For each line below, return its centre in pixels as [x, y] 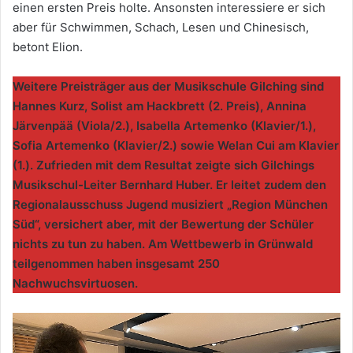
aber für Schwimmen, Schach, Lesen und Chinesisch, [161, 28]
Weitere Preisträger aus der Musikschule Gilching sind [168, 87]
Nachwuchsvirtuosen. [75, 284]
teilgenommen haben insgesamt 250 [116, 264]
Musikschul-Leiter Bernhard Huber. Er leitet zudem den [169, 185]
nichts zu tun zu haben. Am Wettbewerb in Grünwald [163, 244]
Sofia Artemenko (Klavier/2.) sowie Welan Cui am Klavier [176, 146]
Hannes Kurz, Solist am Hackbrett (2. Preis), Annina [160, 106]
